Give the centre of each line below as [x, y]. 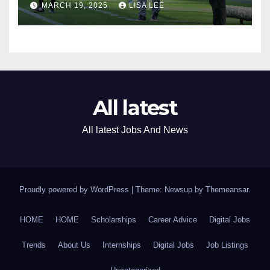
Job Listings [227, 245]
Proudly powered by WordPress [75, 189]
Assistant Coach [86, 13]
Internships [122, 245]
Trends [34, 245]
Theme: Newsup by [171, 189]
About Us [74, 245]
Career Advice [173, 219]
